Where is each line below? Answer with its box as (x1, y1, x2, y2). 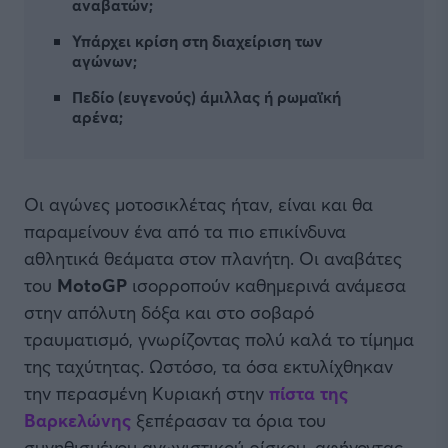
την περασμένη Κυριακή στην (24, 381, 269, 405)
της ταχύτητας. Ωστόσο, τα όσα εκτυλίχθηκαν (24, 354, 393, 378)
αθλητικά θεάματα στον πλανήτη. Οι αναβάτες (24, 246, 402, 270)
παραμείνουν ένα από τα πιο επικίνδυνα (24, 219, 346, 243)
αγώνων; (72, 50, 137, 71)
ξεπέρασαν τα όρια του (131, 408, 326, 432)
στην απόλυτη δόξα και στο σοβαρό (24, 300, 314, 324)
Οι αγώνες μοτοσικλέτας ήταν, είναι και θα (24, 192, 373, 216)
